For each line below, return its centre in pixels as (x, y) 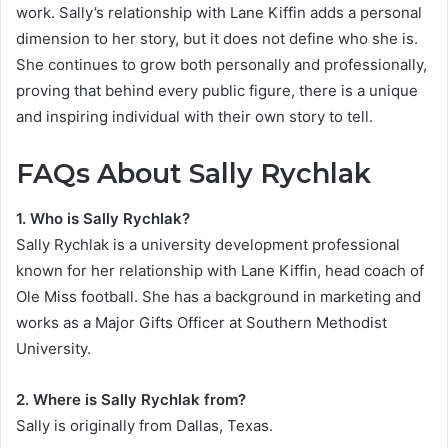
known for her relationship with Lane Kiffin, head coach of (220, 270)
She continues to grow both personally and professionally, (221, 65)
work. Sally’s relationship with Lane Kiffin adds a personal (219, 13)
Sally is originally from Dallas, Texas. (144, 425)
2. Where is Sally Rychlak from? (131, 399)
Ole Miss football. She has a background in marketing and (218, 296)
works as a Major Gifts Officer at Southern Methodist (201, 322)
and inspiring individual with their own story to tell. (194, 117)
